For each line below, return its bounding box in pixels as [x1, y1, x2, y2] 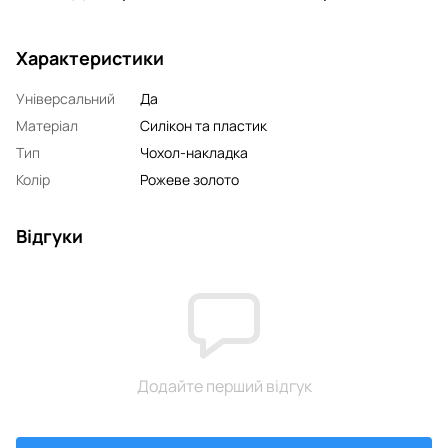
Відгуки [16, 223, 83, 248]
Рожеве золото [140, 169, 239, 189]
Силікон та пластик [140, 115, 267, 135]
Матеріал [16, 115, 78, 135]
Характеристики [16, 45, 164, 70]
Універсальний [16, 88, 115, 108]
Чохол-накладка [140, 142, 248, 162]
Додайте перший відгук [136, 374, 312, 397]
